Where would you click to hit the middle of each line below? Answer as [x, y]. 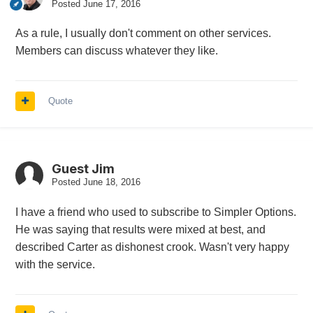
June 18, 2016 [111, 182]
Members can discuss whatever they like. [116, 51]
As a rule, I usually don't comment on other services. [143, 34]
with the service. [55, 265]
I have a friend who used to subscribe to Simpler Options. [155, 212]
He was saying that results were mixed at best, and [140, 230]
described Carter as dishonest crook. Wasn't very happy [152, 247]
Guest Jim [83, 169]
